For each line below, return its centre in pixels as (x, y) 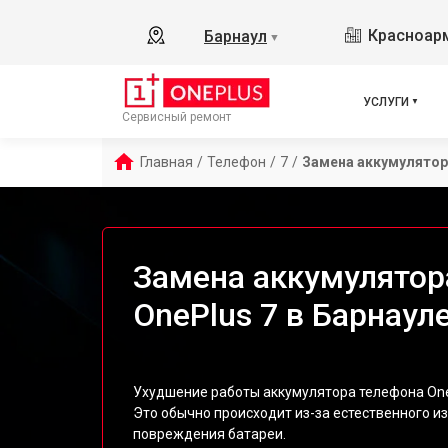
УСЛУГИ (386, 101)
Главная (166, 162)
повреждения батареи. (209, 434)
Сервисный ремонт (176, 117)
